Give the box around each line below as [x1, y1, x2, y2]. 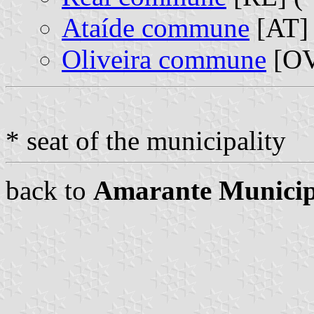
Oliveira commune [62, 43, 266, 74]
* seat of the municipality [6, 125, 286, 156]
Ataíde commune [62, 12, 250, 43]
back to [6, 175, 93, 205]
